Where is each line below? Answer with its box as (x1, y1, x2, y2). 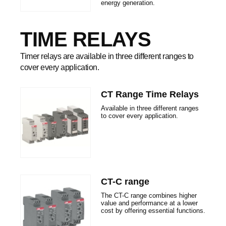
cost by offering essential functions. (101, 207, 205, 214)
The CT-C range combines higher (101, 192, 197, 199)
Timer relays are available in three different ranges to (20, 52, 194, 61)
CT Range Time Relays (101, 89, 199, 99)
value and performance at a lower (101, 199, 198, 207)
